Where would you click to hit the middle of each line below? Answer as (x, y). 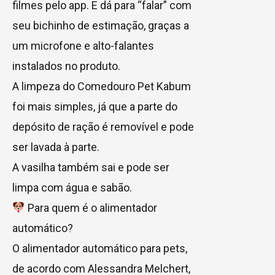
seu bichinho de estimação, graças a (101, 25)
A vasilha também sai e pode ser (91, 167)
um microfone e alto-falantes (83, 45)
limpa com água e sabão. (72, 187)
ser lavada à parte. (56, 147)
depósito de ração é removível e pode (103, 126)
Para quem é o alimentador (91, 207)
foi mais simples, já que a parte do (95, 106)
